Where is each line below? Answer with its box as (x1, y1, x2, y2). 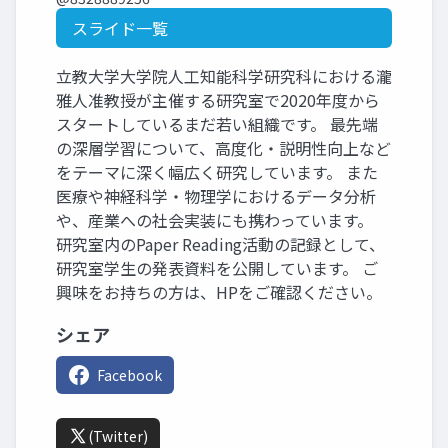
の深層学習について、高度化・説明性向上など (56, 136, 391, 161)
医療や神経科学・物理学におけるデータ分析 (56, 184, 376, 209)
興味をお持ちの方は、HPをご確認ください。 (56, 280, 382, 305)
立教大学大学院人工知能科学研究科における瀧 (56, 64, 392, 89)
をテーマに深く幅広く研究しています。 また (56, 160, 378, 185)
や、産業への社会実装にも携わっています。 (56, 208, 373, 233)
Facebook (97, 365, 162, 386)
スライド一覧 (72, 16, 168, 41)
